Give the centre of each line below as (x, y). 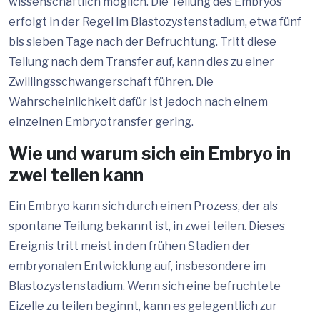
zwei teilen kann (76, 175)
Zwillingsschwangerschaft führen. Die (111, 82)
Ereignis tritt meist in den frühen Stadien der (130, 246)
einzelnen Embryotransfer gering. (101, 122)
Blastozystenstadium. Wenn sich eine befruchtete (145, 286)
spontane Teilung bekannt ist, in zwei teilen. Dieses (147, 226)
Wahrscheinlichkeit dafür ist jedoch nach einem (138, 102)
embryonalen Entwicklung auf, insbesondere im (137, 266)
